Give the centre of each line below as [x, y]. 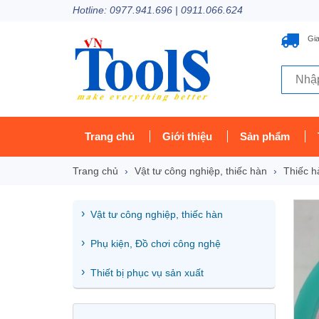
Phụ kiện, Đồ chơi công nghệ [156, 243]
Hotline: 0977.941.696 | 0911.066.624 [158, 10]
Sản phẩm [265, 136]
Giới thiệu [187, 136]
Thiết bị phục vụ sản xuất [147, 272]
